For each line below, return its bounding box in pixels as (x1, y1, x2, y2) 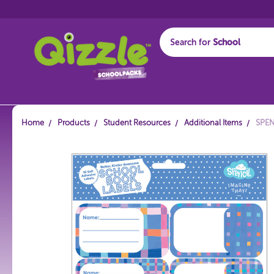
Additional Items (184, 119, 242, 127)
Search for (169, 38, 213, 47)
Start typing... (170, 68, 221, 78)
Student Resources (103, 119, 171, 127)
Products (57, 119, 90, 127)
